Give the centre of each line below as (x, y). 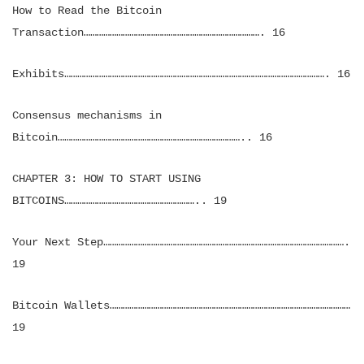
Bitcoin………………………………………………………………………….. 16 (142, 137)
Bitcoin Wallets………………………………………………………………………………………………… (181, 305)
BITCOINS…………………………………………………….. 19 (119, 201)
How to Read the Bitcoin (87, 11)
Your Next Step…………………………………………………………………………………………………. (181, 242)
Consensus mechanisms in (87, 115)
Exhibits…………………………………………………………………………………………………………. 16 (181, 74)
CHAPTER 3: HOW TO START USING (106, 179)
